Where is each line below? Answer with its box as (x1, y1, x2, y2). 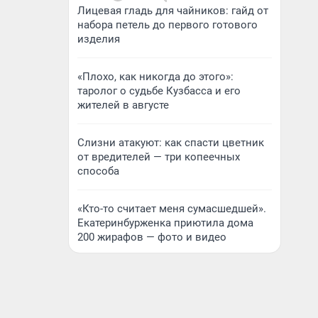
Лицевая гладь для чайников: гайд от (77, 4, 268, 17)
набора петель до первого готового (77, 18, 258, 31)
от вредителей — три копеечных (77, 150, 240, 163)
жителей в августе (77, 99, 169, 111)
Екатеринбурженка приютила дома (77, 216, 253, 229)
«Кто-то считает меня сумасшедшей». (77, 202, 266, 215)
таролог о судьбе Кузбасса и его (77, 84, 241, 97)
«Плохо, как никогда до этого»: (77, 70, 234, 83)
